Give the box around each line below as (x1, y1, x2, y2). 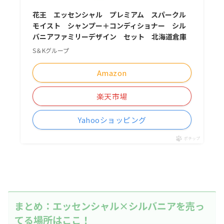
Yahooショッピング (77, 114, 146, 125)
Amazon (96, 67, 127, 78)
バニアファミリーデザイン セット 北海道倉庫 (32, 31, 186, 42)
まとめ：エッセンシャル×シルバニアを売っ (14, 198, 205, 213)
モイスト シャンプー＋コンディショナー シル (32, 20, 186, 31)
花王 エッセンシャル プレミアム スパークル (32, 9, 186, 20)
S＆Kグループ (32, 46, 69, 55)
